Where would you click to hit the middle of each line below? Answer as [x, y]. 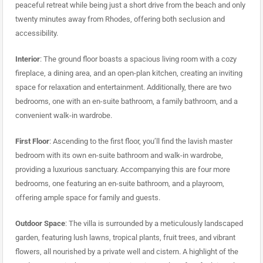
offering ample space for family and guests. [87, 198]
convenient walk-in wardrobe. [63, 116]
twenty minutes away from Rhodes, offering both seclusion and [120, 19]
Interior [27, 59]
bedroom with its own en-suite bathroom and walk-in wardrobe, [119, 156]
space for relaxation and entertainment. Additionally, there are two [123, 87]
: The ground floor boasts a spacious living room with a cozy [138, 59]
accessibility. [36, 33]
